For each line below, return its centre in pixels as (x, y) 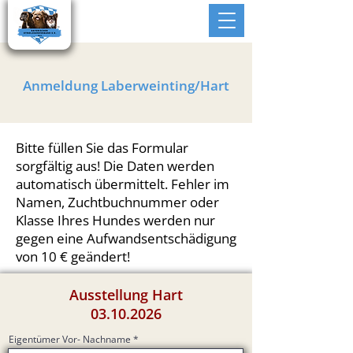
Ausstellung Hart (126, 295)
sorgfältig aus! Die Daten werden (115, 166)
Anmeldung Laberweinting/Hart (126, 85)
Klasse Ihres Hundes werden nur (115, 220)
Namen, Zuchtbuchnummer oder (117, 202)
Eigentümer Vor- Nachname (70, 339)
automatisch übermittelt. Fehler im (123, 184)
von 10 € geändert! (73, 256)
